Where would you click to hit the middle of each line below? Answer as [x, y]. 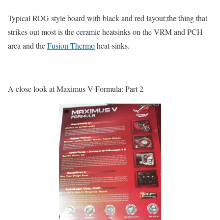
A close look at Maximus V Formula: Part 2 [76, 88]
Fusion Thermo [71, 45]
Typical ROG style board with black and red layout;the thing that [108, 18]
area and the [27, 45]
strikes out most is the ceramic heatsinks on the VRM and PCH [105, 31]
